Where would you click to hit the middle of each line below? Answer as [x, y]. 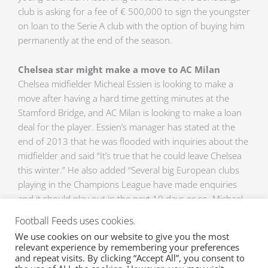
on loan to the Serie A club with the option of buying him [131, 25]
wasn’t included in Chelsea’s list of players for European [129, 213]
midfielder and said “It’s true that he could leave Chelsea [130, 156]
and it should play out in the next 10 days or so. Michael [130, 199]
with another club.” [56, 242]
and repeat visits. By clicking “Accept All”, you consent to [130, 258]
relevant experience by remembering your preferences [127, 247]
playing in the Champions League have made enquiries [127, 185]
